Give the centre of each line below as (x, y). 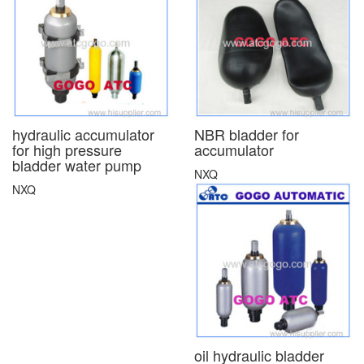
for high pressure (67, 149)
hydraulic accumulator (83, 134)
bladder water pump (77, 165)
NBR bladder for (247, 134)
